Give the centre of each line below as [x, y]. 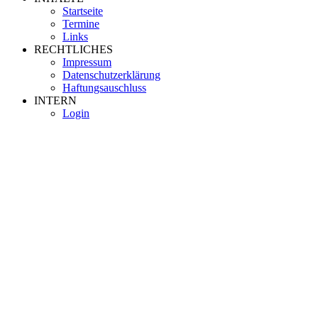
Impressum [87, 62]
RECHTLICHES [73, 50]
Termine [81, 24]
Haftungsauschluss [104, 88]
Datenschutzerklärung [111, 75]
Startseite [83, 11]
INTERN [55, 101]
